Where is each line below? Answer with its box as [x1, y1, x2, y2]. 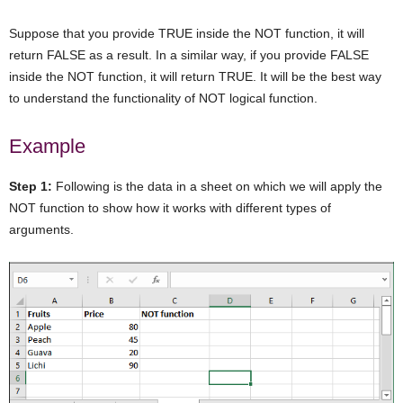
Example [9, 135, 85, 158]
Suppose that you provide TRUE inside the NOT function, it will [9, 26, 364, 41]
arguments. [9, 222, 74, 237]
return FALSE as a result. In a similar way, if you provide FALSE [9, 48, 369, 63]
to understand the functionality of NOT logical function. [9, 91, 318, 106]
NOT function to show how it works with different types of [9, 201, 331, 216]
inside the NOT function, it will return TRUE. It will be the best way [9, 69, 381, 85]
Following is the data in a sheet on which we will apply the [52, 179, 382, 194]
